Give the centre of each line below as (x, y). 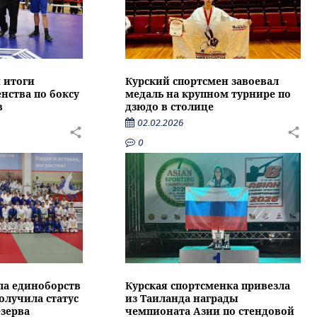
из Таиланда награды (182, 298)
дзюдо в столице (170, 107)
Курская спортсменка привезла (208, 285)
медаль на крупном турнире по (208, 94)
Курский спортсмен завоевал (202, 81)
